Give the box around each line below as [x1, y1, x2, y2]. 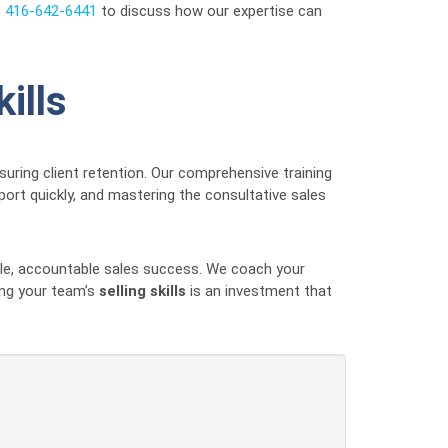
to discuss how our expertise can [97, 2, 322, 20]
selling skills [99, 282, 186, 300]
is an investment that [186, 282, 332, 300]
